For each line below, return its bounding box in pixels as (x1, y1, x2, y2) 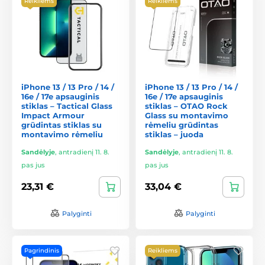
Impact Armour (21, 110, 85, 120)
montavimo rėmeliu (21, 129, 103, 139)
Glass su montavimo (145, 110, 228, 120)
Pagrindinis (24, 246, 59, 254)
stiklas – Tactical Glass (21, 101, 112, 111)
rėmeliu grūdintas (145, 119, 218, 130)
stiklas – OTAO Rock (145, 101, 228, 111)
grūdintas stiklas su (21, 119, 102, 130)
